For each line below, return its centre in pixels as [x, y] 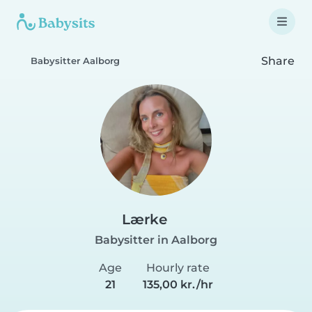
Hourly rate [178, 268]
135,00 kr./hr [178, 284]
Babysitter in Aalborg [156, 240]
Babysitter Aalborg [75, 61]
